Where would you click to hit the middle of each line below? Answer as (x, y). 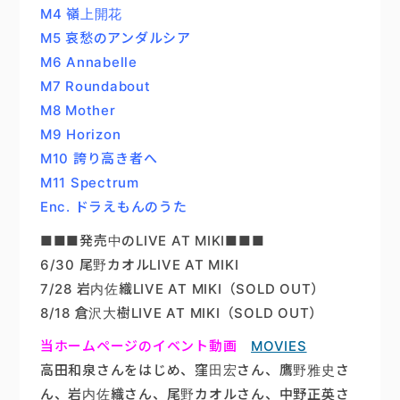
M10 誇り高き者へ (99, 159)
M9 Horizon (80, 135)
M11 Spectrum (89, 183)
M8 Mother (78, 111)
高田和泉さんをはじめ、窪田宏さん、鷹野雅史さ (195, 370)
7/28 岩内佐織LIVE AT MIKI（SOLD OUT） (183, 288)
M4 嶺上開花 (81, 14)
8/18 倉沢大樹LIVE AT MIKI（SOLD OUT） (182, 312)
